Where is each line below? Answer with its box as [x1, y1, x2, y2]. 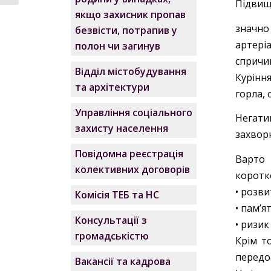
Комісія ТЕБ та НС [75, 188, 160, 201]
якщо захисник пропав [75, 8, 186, 21]
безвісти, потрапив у [75, 24, 178, 37]
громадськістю [75, 229, 149, 243]
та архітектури [75, 80, 150, 94]
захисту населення [75, 122, 169, 135]
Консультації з [75, 214, 148, 227]
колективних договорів [75, 163, 191, 176]
